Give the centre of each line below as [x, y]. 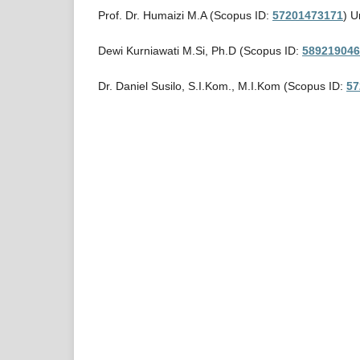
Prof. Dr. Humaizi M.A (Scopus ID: [185, 15]
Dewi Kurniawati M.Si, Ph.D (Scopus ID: [200, 50]
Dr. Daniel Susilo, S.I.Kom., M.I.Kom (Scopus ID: [222, 86]
